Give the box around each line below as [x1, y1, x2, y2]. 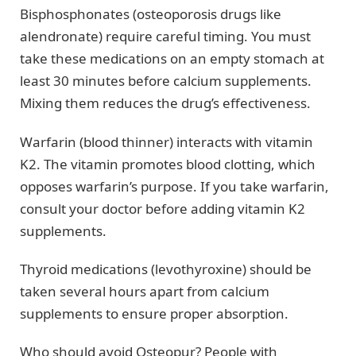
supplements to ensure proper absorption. [20, 304, 288, 323]
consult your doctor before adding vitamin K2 [20, 199, 305, 218]
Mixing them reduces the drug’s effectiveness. [20, 94, 311, 113]
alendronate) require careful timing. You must [20, 27, 311, 46]
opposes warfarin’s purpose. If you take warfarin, [20, 176, 329, 195]
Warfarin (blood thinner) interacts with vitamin [20, 132, 313, 151]
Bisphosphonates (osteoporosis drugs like [20, 5, 281, 24]
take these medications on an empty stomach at [20, 49, 324, 68]
